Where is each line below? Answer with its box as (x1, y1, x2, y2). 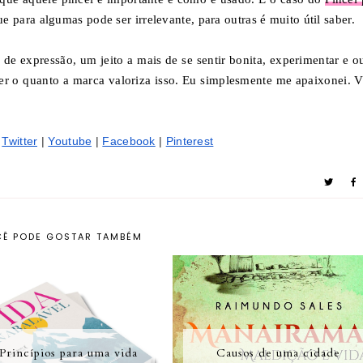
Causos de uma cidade (216, 344, 340, 361)
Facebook (102, 134, 156, 147)
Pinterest (165, 134, 214, 147)
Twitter (2, 134, 38, 147)
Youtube (48, 134, 92, 147)
